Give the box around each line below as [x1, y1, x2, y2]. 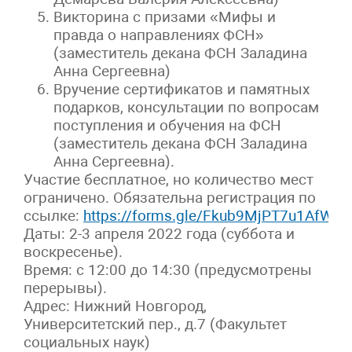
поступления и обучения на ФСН [53, 115, 282, 134]
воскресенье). [24, 242, 123, 261]
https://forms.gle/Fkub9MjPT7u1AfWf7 [83, 206, 347, 225]
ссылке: [24, 206, 83, 225]
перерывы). [24, 278, 107, 297]
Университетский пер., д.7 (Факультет [24, 314, 287, 333]
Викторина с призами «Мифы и [53, 7, 277, 26]
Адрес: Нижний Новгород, [24, 296, 207, 315]
